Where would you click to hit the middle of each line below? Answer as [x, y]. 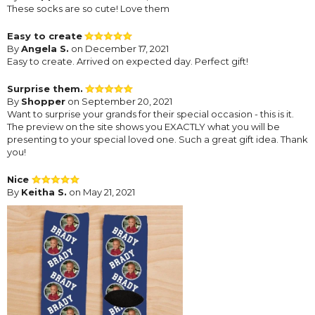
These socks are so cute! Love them [88, 8]
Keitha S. [44, 192]
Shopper [43, 101]
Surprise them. [45, 88]
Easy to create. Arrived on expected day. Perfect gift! [128, 61]
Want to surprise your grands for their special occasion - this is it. [150, 114]
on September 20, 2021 [119, 101]
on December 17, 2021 [119, 48]
